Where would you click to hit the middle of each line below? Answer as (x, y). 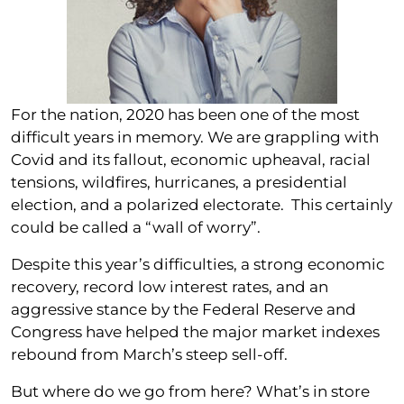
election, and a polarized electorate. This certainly (202, 204)
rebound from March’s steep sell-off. (149, 354)
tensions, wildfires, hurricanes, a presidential (179, 182)
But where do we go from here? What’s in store (190, 391)
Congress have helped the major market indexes (195, 331)
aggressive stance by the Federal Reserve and (184, 309)
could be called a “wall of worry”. (136, 227)
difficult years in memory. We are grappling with (195, 137)
